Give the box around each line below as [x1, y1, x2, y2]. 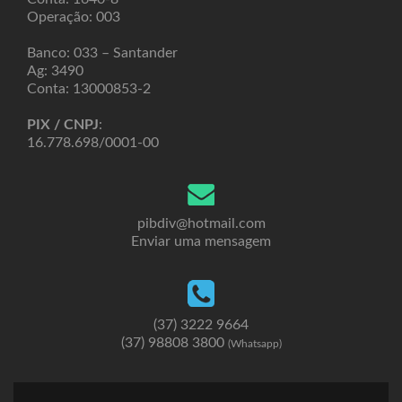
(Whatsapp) [227, 337, 282, 349]
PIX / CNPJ [27, 118, 99, 132]
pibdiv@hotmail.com [136, 215, 266, 231]
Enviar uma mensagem [131, 233, 271, 249]
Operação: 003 [27, 10, 120, 24]
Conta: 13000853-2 [27, 82, 151, 96]
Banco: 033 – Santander [27, 46, 178, 60]
